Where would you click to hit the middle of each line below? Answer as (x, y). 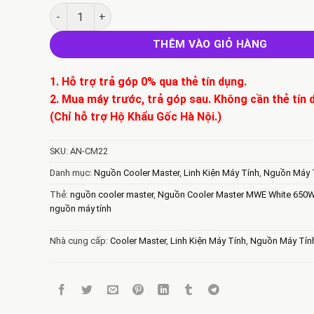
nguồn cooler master (111, 194)
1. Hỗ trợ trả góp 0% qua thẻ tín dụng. (148, 82)
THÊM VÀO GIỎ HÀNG (210, 45)
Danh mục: (71, 172)
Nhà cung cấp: (80, 240)
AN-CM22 (89, 151)
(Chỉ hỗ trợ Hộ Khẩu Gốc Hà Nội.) (135, 117)
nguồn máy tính (80, 208)
